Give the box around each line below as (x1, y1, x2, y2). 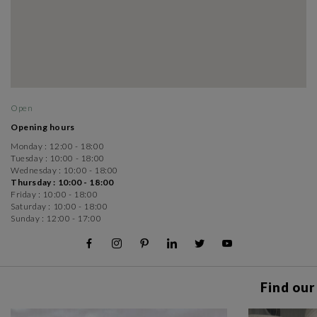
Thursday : (11, 177, 56, 188)
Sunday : (11, 213, 45, 224)
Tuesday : (11, 153, 48, 163)
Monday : (11, 141, 47, 151)
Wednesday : (11, 165, 62, 175)
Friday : (11, 189, 41, 200)
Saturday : (11, 201, 51, 212)
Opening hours (11, 122, 75, 132)
